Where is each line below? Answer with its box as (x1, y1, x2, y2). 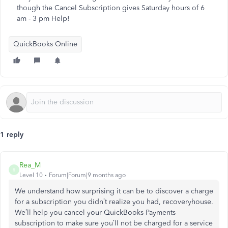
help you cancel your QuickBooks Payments (31, 208, 176, 217)
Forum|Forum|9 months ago (49, 172, 126, 179)
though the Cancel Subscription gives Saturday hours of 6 (17, 4, 205, 12)
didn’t (88, 197, 107, 206)
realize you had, (107, 197, 163, 206)
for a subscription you (15, 197, 88, 206)
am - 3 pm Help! (17, 14, 70, 23)
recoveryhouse (163, 197, 211, 206)
